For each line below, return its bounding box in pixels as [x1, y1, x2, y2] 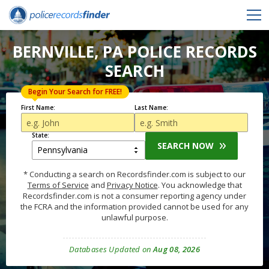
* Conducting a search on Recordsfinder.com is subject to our [23, 169, 246, 180]
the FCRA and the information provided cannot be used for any [20, 201, 249, 212]
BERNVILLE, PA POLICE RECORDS [12, 41, 257, 62]
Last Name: [134, 103, 168, 112]
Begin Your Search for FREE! [28, 86, 122, 97]
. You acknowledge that [157, 180, 242, 190]
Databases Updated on [69, 244, 153, 255]
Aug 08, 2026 [153, 244, 200, 255]
